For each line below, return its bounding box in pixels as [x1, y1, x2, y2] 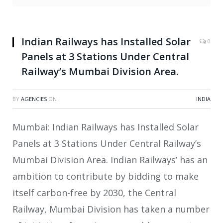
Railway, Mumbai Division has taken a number [12, 203, 210, 216]
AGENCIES [21, 95, 47, 103]
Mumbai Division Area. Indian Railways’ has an [12, 154, 208, 166]
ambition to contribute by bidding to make [12, 170, 199, 183]
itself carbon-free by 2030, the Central [12, 187, 176, 199]
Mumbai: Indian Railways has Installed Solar [12, 121, 199, 133]
